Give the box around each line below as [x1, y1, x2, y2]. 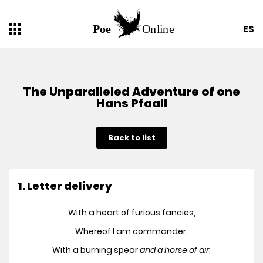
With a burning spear [52, 244, 140, 257]
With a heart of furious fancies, [68, 207, 195, 219]
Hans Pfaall [96, 95, 167, 112]
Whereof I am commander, [75, 225, 188, 238]
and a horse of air [140, 244, 209, 257]
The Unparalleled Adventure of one [23, 83, 240, 100]
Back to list [107, 132, 156, 144]
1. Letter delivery [18, 178, 112, 194]
